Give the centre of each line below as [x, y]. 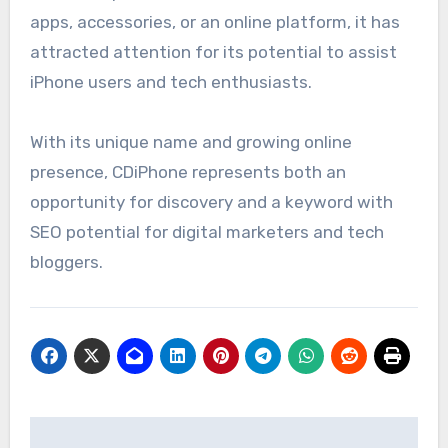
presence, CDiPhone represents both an [187, 171]
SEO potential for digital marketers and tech [206, 231]
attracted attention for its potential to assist [213, 51]
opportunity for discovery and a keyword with [211, 201]
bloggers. [66, 261]
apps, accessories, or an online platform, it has [214, 21]
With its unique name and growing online [190, 141]
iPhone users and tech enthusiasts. [170, 81]
